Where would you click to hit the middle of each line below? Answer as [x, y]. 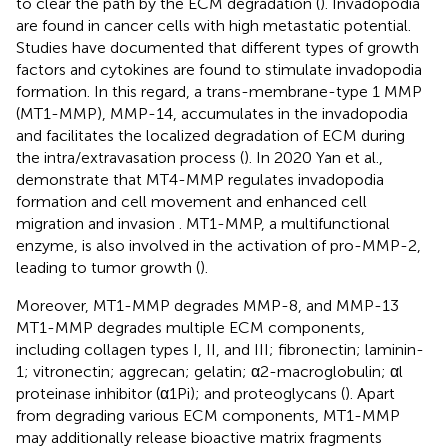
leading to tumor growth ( [108, 267]
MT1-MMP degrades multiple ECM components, [190, 327]
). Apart [370, 393]
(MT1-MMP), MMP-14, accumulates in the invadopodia [212, 113]
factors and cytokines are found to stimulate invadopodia [219, 69]
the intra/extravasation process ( [130, 157]
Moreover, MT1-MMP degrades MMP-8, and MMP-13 [207, 305]
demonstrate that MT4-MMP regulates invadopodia [200, 179]
